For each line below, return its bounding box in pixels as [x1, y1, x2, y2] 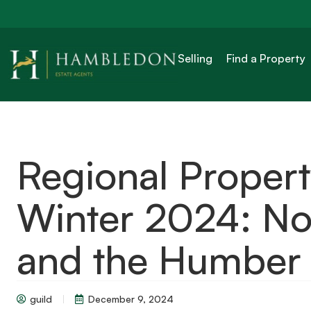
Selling [178, 51, 213, 65]
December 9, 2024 [88, 293, 174, 305]
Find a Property [226, 51, 306, 65]
